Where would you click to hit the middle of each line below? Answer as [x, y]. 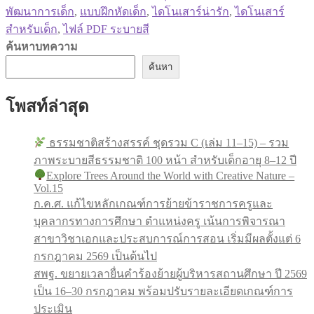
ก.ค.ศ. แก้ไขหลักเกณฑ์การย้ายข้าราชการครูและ [153, 203]
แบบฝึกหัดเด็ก [113, 12]
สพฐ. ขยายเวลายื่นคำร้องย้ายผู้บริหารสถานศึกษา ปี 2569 [170, 273]
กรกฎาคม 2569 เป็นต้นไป [95, 256]
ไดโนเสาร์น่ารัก [191, 12]
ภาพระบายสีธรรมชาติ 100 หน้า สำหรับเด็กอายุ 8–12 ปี [165, 161]
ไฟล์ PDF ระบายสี [106, 29]
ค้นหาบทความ [42, 47]
